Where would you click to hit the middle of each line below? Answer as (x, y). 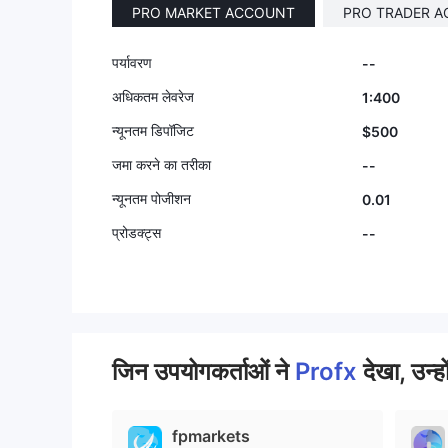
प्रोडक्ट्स (136, 232)
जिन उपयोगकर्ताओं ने (203, 371)
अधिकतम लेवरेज (153, 96)
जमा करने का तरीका (161, 164)
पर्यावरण (132, 62)
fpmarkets (211, 436)
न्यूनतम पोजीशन (151, 198)
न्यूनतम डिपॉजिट (153, 130)
